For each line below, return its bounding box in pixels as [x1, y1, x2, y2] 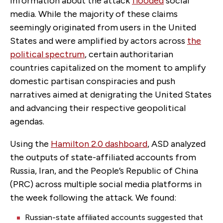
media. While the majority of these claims [10, 8, 178, 19]
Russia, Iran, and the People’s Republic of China [10, 165, 198, 176]
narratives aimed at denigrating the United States [10, 89, 212, 100]
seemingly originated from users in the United [10, 21, 196, 33]
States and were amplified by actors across [10, 35, 187, 46]
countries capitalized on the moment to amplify [10, 62, 206, 73]
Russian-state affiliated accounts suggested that [25, 212, 203, 222]
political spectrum [10, 48, 85, 60]
